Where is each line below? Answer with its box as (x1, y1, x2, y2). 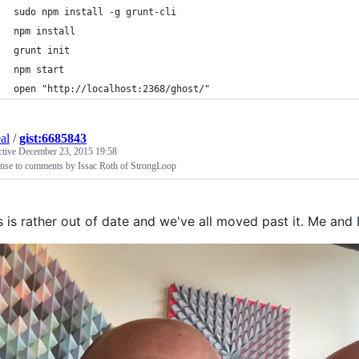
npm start (14, 63, 64, 75)
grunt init (14, 44, 70, 56)
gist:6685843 (19, 131, 87, 145)
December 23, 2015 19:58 (18, 145, 117, 157)
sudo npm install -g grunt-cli (14, 6, 176, 18)
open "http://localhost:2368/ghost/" (14, 83, 210, 95)
